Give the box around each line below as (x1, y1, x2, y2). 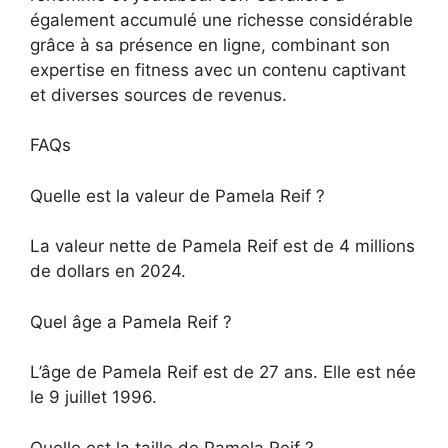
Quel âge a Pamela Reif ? (30, 311, 232, 332)
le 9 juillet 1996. (30, 387, 157, 408)
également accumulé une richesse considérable (30, 9, 413, 30)
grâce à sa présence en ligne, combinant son (30, 34, 390, 55)
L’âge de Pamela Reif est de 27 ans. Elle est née (30, 362, 416, 383)
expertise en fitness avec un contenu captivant (30, 59, 406, 80)
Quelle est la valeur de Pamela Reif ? (30, 185, 325, 206)
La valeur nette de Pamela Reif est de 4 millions (30, 236, 415, 257)
